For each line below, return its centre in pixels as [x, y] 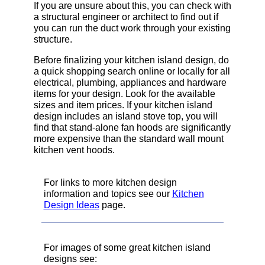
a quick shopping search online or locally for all [132, 71]
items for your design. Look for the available [124, 93]
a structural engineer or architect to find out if [126, 17]
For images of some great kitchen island [127, 247]
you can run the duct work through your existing [132, 28]
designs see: [70, 258]
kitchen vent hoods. [74, 150]
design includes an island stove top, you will [125, 116]
